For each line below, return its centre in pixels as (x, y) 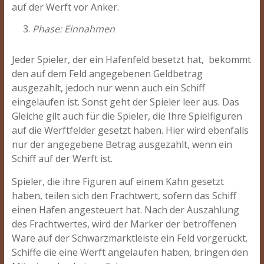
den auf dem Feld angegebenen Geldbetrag (107, 74)
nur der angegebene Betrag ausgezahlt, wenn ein (122, 144)
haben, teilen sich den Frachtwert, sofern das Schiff (124, 196)
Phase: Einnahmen (73, 29)
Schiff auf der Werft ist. (62, 159)
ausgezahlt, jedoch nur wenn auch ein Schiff (108, 88)
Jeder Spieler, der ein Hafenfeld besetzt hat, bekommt (131, 60)
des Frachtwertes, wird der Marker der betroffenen (124, 224)
